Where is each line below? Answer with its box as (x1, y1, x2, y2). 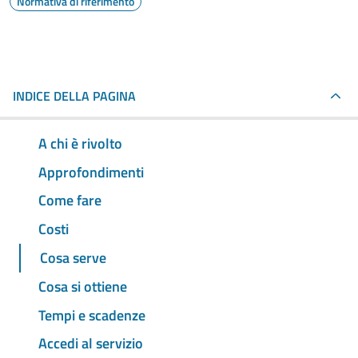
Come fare (38, 189, 101, 212)
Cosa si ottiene (38, 275, 127, 297)
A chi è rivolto (38, 132, 122, 154)
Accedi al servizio (38, 332, 143, 355)
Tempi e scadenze (38, 304, 145, 326)
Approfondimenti (38, 161, 144, 183)
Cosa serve (40, 247, 106, 269)
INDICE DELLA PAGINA (13, 86, 136, 105)
